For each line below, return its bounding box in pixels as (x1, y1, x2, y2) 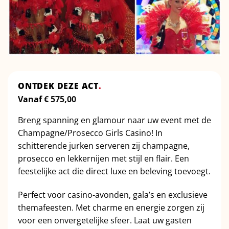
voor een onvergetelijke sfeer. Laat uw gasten (18, 215, 192, 226)
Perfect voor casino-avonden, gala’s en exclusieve (18, 189, 208, 201)
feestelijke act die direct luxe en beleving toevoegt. (18, 166, 211, 177)
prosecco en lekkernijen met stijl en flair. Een (18, 153, 189, 165)
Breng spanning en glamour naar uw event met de (18, 114, 211, 126)
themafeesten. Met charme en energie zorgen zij (18, 202, 204, 214)
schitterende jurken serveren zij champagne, (18, 140, 190, 152)
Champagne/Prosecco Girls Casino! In (18, 127, 163, 139)
